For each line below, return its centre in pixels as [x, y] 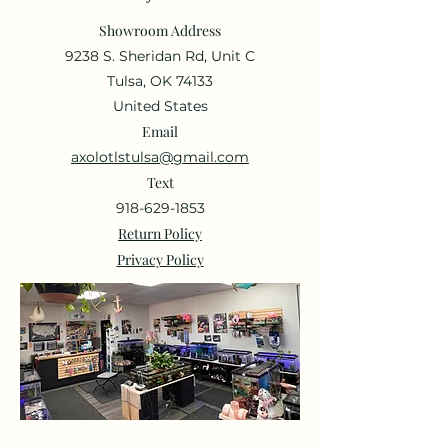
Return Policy [160, 233]
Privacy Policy [160, 259]
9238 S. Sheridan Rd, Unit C [160, 55]
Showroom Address [160, 30]
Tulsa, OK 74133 [160, 80]
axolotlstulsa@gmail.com [160, 156]
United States [160, 105]
